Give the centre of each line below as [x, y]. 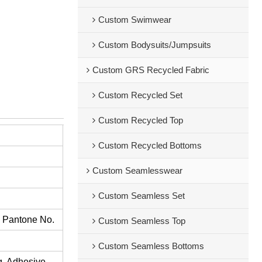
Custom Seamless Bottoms [151, 246]
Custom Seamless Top [142, 221]
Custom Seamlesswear [137, 170]
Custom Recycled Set [140, 95]
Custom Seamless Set [141, 196]
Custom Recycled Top [140, 120]
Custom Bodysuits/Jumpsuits [154, 45]
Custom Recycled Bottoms [150, 145]
